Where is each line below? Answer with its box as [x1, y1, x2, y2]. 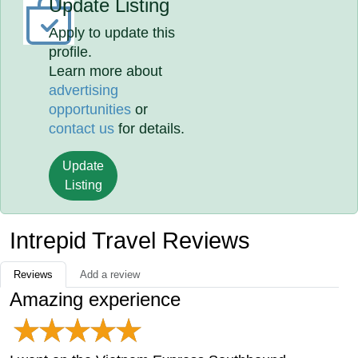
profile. [49, 44, 93, 60]
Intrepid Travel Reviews [10, 228, 250, 253]
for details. [114, 121, 185, 137]
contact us [49, 121, 115, 137]
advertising [49, 82, 119, 98]
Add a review [80, 268, 140, 280]
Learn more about [49, 63, 163, 79]
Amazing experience [10, 288, 181, 310]
